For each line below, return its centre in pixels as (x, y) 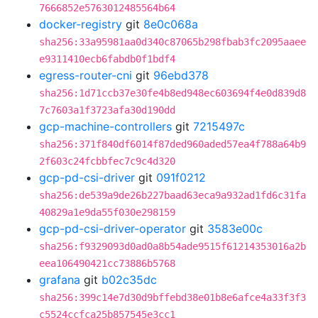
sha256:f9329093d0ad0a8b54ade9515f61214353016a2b (172, 246)
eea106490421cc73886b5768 (107, 263)
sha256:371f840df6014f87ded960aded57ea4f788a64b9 (172, 144)
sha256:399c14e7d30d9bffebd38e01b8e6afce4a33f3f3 (172, 297)
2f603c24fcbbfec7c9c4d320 (107, 161)
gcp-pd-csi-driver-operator (113, 229)
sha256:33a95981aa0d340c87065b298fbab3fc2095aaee (172, 42)
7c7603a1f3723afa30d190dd (107, 110)
